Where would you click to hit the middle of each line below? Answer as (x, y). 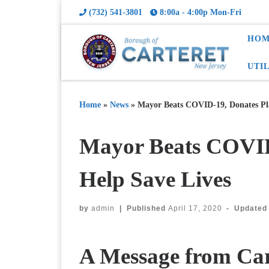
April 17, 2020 (195, 209)
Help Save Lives (155, 179)
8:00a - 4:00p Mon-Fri (201, 12)
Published (147, 209)
